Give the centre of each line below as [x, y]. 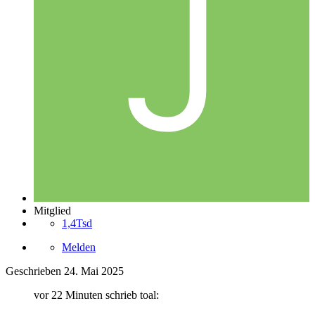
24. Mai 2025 [94, 271]
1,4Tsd [77, 223]
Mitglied [52, 210]
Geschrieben [35, 271]
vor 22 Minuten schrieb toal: [96, 295]
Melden [79, 247]
